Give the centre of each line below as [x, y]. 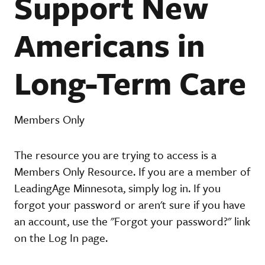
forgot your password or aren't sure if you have [130, 204]
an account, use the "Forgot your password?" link [132, 221]
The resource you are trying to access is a [115, 154]
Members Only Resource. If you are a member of [132, 171]
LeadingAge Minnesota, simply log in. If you [117, 188]
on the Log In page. [61, 237]
